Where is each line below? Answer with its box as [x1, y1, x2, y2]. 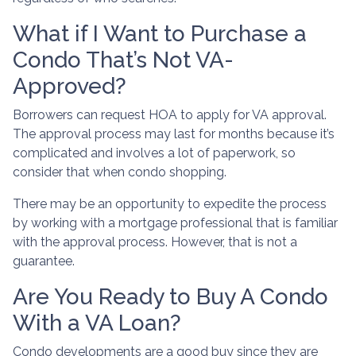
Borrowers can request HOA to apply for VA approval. [13, 106, 327, 122]
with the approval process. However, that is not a [13, 234, 297, 250]
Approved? [13, 72, 126, 99]
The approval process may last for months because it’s [13, 126, 335, 141]
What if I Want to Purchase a [13, 20, 307, 47]
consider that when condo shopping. [13, 164, 230, 180]
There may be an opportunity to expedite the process [13, 195, 327, 211]
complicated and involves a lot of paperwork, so [13, 145, 296, 161]
